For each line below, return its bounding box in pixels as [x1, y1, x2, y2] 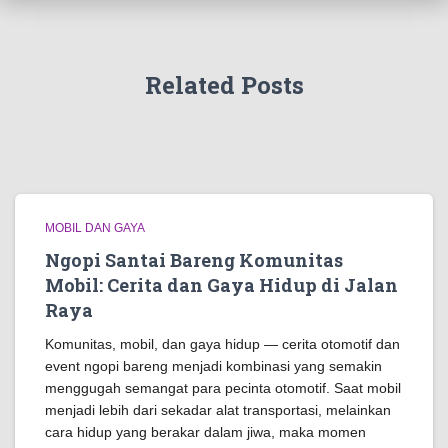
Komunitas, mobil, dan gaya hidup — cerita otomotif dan [45, 336, 400, 352]
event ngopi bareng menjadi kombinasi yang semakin [45, 358, 382, 374]
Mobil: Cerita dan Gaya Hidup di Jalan [45, 273, 398, 297]
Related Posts [144, 69, 304, 101]
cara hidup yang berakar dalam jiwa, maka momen [45, 424, 366, 440]
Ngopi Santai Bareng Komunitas [45, 248, 343, 272]
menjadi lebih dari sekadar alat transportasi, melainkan [45, 402, 391, 418]
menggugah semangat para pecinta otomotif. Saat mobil [45, 380, 401, 396]
